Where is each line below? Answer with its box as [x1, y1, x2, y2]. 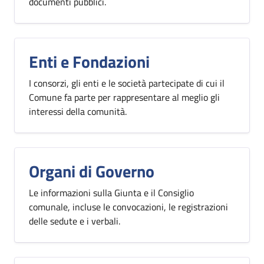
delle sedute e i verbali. [29, 214, 120, 228]
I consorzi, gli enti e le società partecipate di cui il [29, 76, 225, 90]
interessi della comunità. [29, 104, 127, 118]
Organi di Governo [29, 159, 154, 184]
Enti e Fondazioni [29, 49, 150, 74]
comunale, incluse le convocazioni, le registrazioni [29, 200, 228, 214]
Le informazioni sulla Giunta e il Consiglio [29, 186, 194, 200]
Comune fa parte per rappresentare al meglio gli [29, 90, 220, 104]
